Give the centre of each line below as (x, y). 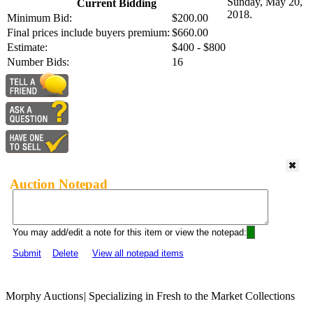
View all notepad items (138, 254)
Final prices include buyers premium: (88, 33)
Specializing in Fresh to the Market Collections (190, 296)
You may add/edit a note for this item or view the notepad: (130, 233)
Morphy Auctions (44, 296)
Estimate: (27, 48)
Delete (65, 254)
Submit (27, 254)
